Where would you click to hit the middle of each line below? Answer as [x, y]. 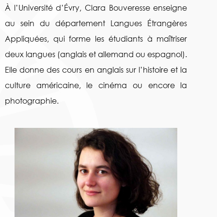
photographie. [32, 101]
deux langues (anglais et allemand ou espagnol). [96, 54]
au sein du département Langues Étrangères [96, 23]
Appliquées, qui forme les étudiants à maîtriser [96, 39]
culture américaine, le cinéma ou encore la [96, 85]
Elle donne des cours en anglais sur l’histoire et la [96, 70]
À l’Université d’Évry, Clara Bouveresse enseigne [96, 8]
